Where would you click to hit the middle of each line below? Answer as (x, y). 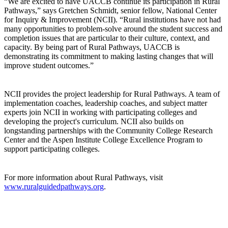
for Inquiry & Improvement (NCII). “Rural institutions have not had (112, 19)
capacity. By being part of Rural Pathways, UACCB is (92, 47)
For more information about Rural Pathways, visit (83, 177)
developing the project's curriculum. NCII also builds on (94, 121)
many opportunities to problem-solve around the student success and (113, 28)
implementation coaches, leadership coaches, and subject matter (106, 103)
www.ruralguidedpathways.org (54, 186)
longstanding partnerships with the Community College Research (108, 130)
